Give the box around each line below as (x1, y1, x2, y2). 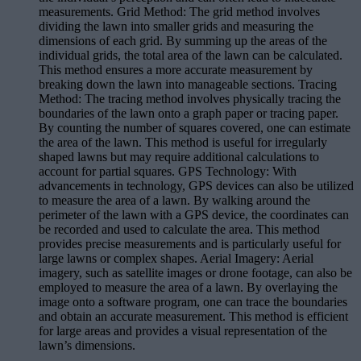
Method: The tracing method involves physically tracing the (39, 91, 341, 106)
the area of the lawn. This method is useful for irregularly (39, 135, 327, 149)
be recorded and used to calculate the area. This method (39, 222, 320, 236)
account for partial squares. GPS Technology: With (39, 164, 297, 178)
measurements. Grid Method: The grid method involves (39, 4, 320, 19)
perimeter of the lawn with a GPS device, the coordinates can (39, 207, 349, 222)
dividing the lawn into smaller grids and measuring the (39, 19, 313, 33)
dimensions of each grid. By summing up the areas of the (39, 33, 327, 48)
